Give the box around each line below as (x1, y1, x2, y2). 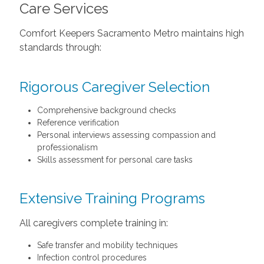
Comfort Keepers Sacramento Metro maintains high (19, 28, 244, 39)
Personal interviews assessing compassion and (37, 130, 216, 140)
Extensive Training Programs (19, 190, 205, 207)
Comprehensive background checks (37, 105, 176, 115)
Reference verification (37, 118, 119, 127)
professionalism (37, 143, 98, 152)
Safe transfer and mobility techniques (37, 240, 178, 250)
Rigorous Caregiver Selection (19, 78, 210, 95)
